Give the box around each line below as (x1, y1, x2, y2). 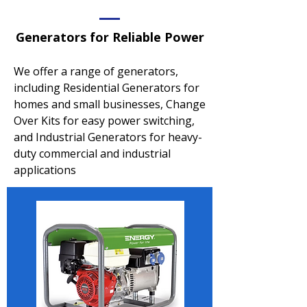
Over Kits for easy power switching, (14, 113, 195, 128)
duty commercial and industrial (14, 146, 171, 161)
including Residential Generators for (14, 80, 199, 95)
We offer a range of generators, (14, 64, 178, 79)
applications (14, 162, 76, 177)
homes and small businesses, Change (14, 97, 206, 112)
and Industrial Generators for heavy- (14, 130, 202, 145)
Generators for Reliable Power (15, 29, 204, 45)
